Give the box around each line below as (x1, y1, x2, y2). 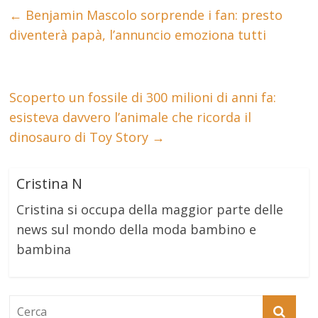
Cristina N (16, 173, 83, 193)
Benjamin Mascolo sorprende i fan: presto (22, 6, 283, 23)
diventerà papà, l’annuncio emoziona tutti (9, 26, 267, 43)
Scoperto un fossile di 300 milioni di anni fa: (9, 88, 277, 106)
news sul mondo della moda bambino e (16, 220, 257, 238)
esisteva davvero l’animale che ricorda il (9, 108, 252, 126)
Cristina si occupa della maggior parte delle (16, 200, 284, 218)
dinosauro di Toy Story (9, 128, 153, 146)
